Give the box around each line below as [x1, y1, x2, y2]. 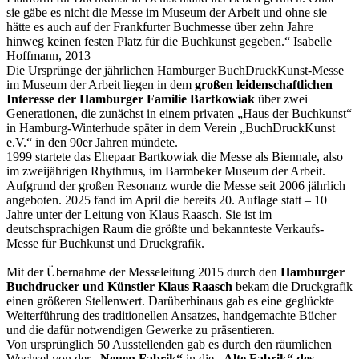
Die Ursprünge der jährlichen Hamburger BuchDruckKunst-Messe [6, 63, 344, 77]
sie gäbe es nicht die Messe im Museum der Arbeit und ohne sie [6, 5, 327, 19]
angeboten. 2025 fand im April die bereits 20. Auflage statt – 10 [6, 192, 327, 207]
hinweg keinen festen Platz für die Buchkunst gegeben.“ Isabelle [6, 34, 332, 48]
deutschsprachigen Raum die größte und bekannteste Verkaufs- [6, 221, 324, 236]
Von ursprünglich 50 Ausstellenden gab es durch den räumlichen [6, 337, 332, 351]
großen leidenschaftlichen [195, 77, 333, 91]
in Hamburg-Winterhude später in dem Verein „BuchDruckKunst [6, 120, 335, 135]
